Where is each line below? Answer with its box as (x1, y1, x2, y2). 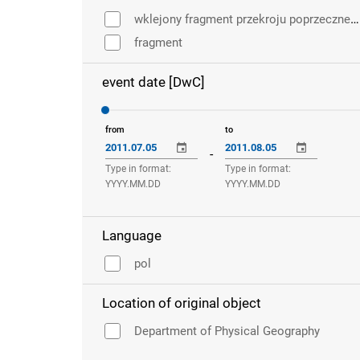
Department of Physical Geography (134, 324, 320, 339)
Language (102, 227, 162, 244)
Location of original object (102, 295, 261, 312)
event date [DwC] (102, 74, 205, 90)
